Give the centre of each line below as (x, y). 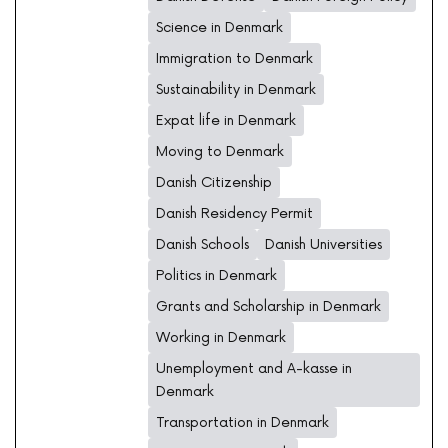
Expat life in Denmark (226, 121)
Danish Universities (323, 245)
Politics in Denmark (216, 276)
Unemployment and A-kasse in (254, 369)
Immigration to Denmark (234, 59)
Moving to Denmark (220, 152)
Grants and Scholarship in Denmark (268, 307)
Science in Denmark (219, 28)
